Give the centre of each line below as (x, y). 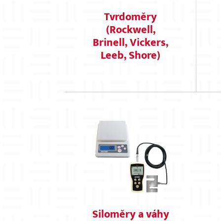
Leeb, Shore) (131, 55)
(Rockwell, (130, 30)
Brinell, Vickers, (131, 43)
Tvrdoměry (131, 17)
